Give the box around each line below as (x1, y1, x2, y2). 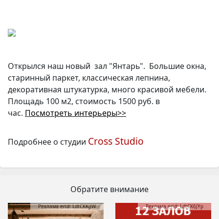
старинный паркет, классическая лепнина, (8, 72, 170, 83)
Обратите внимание (70, 183, 149, 195)
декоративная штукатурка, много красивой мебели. (8, 84, 206, 95)
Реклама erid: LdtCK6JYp (146, 202, 203, 210)
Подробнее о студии (8, 136, 88, 147)
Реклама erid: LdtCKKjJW (38, 202, 96, 210)
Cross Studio (88, 134, 144, 148)
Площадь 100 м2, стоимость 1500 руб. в (8, 95, 160, 107)
